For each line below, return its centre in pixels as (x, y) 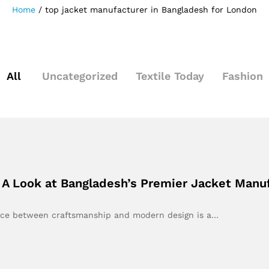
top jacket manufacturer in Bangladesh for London (151, 10)
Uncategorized (80, 76)
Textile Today (170, 76)
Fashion (242, 76)
